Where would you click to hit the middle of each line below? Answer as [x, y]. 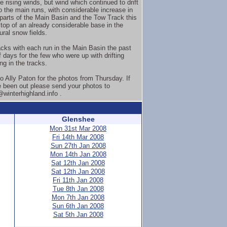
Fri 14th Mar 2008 [78, 137]
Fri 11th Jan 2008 [78, 180]
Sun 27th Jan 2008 [78, 146]
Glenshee [78, 119]
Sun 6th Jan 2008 [78, 206]
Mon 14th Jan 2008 [78, 154]
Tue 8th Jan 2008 [78, 189]
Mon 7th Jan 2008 [78, 197]
